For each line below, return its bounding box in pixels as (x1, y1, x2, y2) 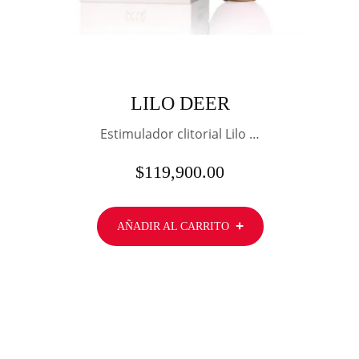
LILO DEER (130, 92, 230, 114)
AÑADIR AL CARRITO (116, 220, 229, 233)
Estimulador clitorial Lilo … (100, 124, 260, 143)
